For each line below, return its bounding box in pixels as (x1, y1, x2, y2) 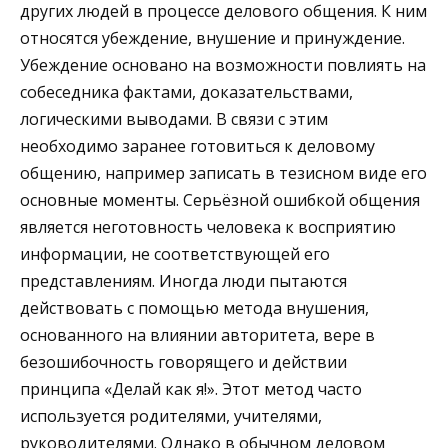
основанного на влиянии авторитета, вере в (20, 323, 375, 346)
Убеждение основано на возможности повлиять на (20, 53, 426, 76)
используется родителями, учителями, (20, 404, 322, 427)
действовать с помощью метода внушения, (20, 296, 369, 319)
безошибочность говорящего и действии (20, 350, 347, 373)
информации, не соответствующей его (20, 242, 330, 265)
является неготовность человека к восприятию (20, 215, 396, 238)
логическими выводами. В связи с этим (20, 107, 328, 130)
